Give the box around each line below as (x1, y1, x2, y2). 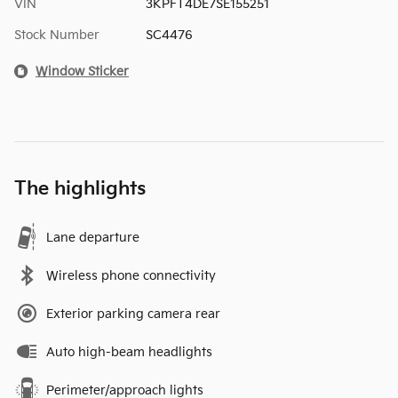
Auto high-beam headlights (46, 344, 212, 360)
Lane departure (46, 229, 139, 245)
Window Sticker (36, 63, 129, 79)
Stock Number (14, 27, 99, 43)
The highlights (14, 177, 146, 200)
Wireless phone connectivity (46, 267, 216, 283)
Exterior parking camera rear (46, 306, 220, 322)
